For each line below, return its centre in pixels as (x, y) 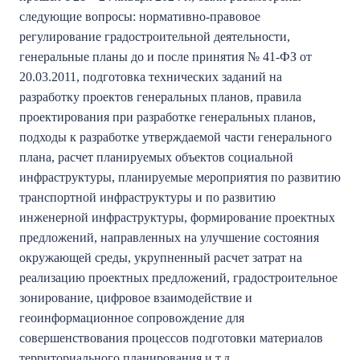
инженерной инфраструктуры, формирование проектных (177, 217)
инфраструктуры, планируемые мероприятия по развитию (180, 177)
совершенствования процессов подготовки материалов (171, 338)
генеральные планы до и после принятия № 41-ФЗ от (166, 57)
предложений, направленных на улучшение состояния (169, 237)
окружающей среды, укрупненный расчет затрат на (161, 258)
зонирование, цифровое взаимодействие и (136, 298)
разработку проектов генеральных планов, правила (160, 97)
